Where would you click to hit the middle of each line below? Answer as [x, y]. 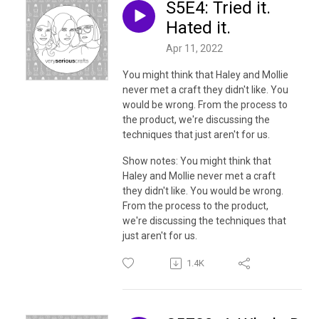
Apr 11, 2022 [194, 49]
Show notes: [151, 161]
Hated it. [198, 28]
